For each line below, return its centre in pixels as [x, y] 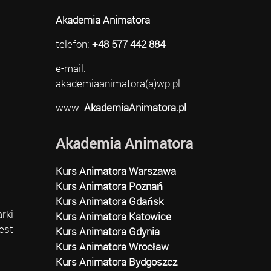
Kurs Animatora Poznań [109, 186]
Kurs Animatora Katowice [114, 217]
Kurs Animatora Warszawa [116, 171]
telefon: [74, 44]
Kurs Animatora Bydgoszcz [117, 262]
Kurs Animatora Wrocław [113, 247]
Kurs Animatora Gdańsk [110, 201]
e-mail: [71, 68]
